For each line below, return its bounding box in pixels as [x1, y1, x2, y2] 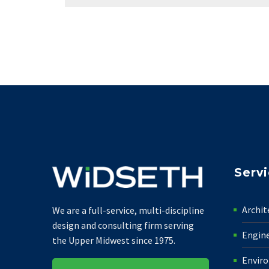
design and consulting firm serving [52, 219, 194, 231]
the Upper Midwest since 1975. [52, 234, 175, 246]
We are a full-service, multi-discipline [52, 204, 204, 216]
